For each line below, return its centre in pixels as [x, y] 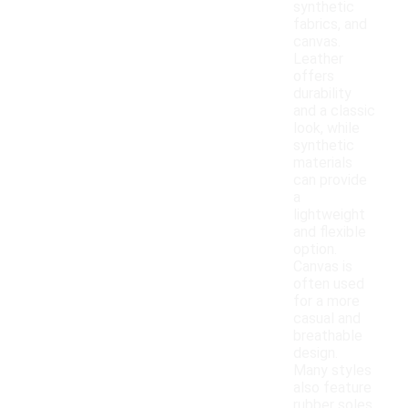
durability [322, 94]
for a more [326, 301]
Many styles [332, 371]
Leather [318, 59]
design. [316, 353]
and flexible [330, 232]
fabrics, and [330, 25]
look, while [326, 128]
